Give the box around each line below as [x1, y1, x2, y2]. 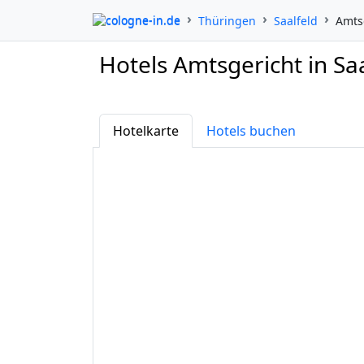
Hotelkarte [113, 122, 179, 140]
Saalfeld [274, 12, 318, 28]
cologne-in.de [106, 11, 180, 28]
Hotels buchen [206, 122, 296, 140]
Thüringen [198, 12, 256, 28]
